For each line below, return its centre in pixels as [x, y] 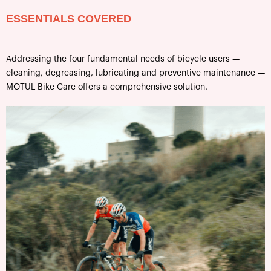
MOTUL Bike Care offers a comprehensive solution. [107, 87]
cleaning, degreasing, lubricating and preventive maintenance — [135, 73]
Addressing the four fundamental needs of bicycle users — [123, 60]
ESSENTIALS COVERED [69, 19]
